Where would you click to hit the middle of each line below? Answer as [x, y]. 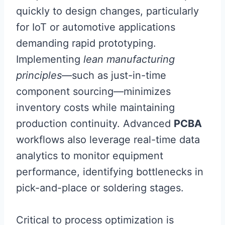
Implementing [50, 59]
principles [39, 75]
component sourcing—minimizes [93, 91]
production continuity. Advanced [95, 123]
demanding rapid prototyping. [86, 43]
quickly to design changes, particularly [107, 11]
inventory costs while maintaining [95, 107]
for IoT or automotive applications [96, 27]
